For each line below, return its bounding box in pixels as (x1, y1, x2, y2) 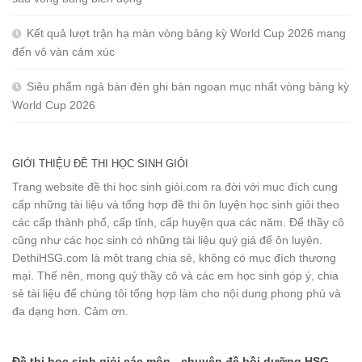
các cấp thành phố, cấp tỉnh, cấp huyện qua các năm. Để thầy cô (12, 215, 344, 229)
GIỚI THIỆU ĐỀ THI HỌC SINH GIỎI (12, 157, 188, 170)
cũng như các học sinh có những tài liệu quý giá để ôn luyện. (12, 233, 322, 246)
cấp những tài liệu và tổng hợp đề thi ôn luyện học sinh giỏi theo (12, 197, 339, 211)
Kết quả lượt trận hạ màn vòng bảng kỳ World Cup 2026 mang (27, 26, 346, 40)
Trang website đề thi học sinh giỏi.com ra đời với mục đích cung (12, 179, 338, 193)
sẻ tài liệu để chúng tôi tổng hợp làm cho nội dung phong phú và (12, 286, 341, 300)
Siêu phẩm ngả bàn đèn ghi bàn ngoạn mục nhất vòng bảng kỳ (27, 79, 349, 93)
